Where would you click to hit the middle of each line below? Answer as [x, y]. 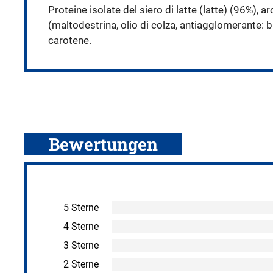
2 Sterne [81, 264]
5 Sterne [81, 207]
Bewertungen [103, 144]
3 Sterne [81, 245]
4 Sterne [81, 226]
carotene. [70, 40]
